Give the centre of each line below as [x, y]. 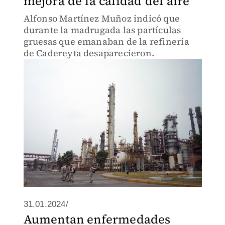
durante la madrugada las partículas [102, 30]
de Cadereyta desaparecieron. [89, 53]
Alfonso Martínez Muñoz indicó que [102, 18]
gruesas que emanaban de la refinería [106, 41]
